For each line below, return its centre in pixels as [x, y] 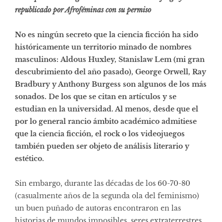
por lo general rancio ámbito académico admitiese [106, 121]
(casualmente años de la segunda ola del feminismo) [107, 195]
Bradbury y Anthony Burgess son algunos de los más [111, 84]
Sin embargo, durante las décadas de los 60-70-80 [103, 183]
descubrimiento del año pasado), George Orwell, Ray [111, 72]
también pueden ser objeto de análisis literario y [102, 146]
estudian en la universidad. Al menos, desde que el [107, 109]
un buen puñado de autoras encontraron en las [98, 208]
